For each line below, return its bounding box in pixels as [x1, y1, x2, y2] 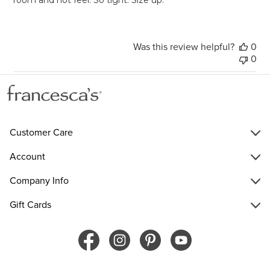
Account [10, 150, 45, 163]
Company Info [10, 174, 69, 187]
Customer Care [10, 126, 73, 139]
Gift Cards [10, 198, 51, 211]
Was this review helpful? [133, 40, 234, 53]
